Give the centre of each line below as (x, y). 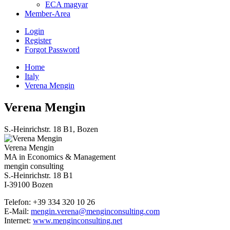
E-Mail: (17, 211)
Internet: (18, 220)
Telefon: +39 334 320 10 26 (50, 202)
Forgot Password (52, 50)
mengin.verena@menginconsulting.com (95, 211)
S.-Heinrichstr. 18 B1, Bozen (51, 129)
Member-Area (47, 14)
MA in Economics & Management (60, 157)
